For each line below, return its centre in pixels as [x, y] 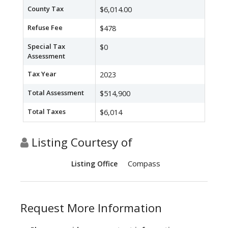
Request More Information [91, 208]
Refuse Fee [45, 28]
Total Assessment [56, 93]
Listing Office [94, 164]
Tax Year [42, 74]
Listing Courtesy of [80, 142]
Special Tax [46, 47]
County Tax [46, 9]
